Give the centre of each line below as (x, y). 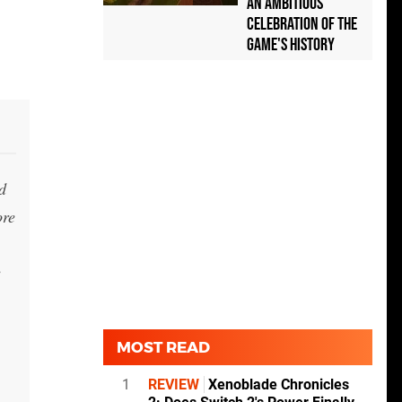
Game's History (291, 45)
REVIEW (174, 385)
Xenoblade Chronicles (277, 385)
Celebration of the (302, 25)
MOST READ (163, 348)
